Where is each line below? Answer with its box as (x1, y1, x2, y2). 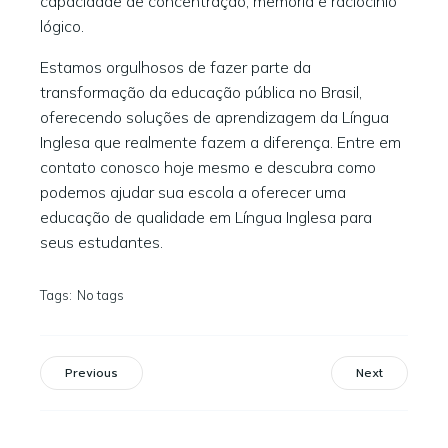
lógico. (40, 16, 84, 36)
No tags (77, 287, 124, 303)
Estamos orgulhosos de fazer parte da (40, 57, 311, 77)
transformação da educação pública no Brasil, (40, 82, 362, 102)
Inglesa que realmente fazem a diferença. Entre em (40, 132, 401, 152)
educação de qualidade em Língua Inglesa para (40, 207, 372, 227)
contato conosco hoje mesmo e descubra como (40, 157, 376, 177)
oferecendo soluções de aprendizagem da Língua (40, 107, 389, 127)
